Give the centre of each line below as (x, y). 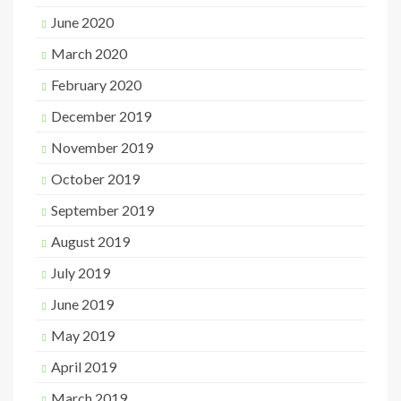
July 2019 (81, 273)
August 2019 (90, 241)
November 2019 (102, 147)
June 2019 (82, 304)
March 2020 (89, 53)
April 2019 (84, 367)
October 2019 (95, 179)
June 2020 (82, 22)
